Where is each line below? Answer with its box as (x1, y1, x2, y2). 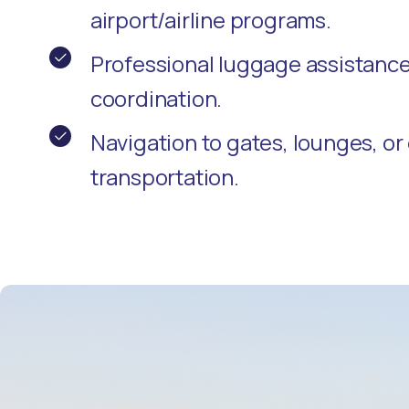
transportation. (89, 161, 239, 192)
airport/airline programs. (89, 4, 331, 35)
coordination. (89, 82, 223, 113)
